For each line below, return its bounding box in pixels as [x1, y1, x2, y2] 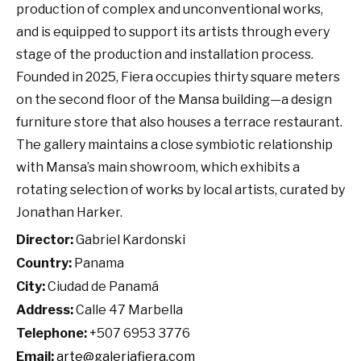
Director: [16, 231, 73, 247]
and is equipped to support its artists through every [16, 23, 330, 39]
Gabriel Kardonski [73, 231, 185, 247]
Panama [72, 255, 124, 271]
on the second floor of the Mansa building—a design [16, 91, 332, 107]
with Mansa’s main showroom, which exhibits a [16, 159, 300, 175]
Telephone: [16, 325, 87, 341]
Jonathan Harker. [16, 204, 122, 220]
